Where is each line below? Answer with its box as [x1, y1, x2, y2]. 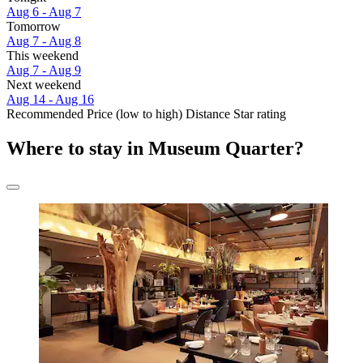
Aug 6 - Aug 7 [6, 5, 81, 19]
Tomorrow [6, 19, 61, 34]
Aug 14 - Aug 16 [6, 92, 94, 107]
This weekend [6, 49, 79, 63]
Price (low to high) [87, 107, 182, 122]
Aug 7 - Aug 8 [6, 34, 81, 49]
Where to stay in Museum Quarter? [6, 138, 304, 160]
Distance [186, 107, 230, 122]
